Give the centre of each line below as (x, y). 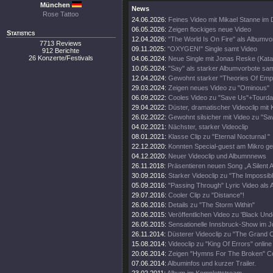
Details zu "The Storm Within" (211, 205)
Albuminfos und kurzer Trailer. (212, 263)
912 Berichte (61, 51)
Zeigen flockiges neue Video (210, 29)
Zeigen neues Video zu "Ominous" (219, 88)
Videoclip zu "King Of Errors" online (220, 244)
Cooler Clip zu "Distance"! (206, 195)
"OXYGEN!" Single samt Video (212, 49)
